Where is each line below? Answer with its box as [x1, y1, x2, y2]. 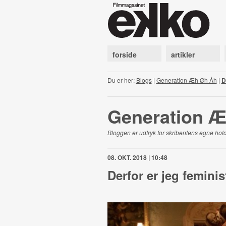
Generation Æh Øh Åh [156, 76, 217, 84]
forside [112, 49, 137, 60]
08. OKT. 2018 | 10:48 [107, 153, 167, 162]
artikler [171, 49, 195, 60]
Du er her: [107, 76, 136, 84]
